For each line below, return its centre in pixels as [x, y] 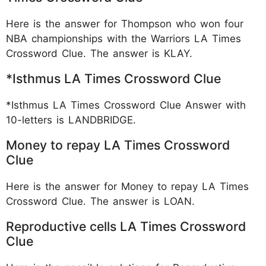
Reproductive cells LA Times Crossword [126, 226]
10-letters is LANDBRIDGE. [71, 120]
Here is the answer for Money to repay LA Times [127, 186]
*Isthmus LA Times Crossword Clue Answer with [126, 105]
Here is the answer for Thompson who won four [125, 23]
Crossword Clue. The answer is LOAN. [100, 201]
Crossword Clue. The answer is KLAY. [99, 53]
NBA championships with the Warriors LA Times [123, 38]
